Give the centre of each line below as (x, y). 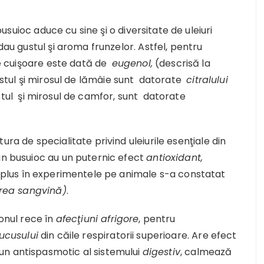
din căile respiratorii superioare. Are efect (137, 235)
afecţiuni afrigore (97, 219)
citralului (207, 80)
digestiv (161, 252)
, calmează (206, 252)
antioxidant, (175, 157)
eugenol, (132, 63)
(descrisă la (181, 63)
